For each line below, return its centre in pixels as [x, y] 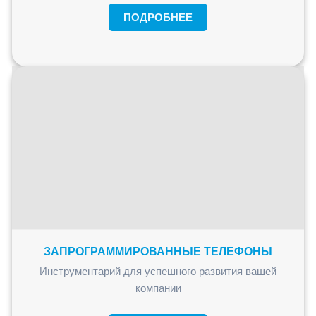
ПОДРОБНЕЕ [158, 18]
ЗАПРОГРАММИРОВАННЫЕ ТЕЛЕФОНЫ [158, 252]
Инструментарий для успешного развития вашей [158, 272]
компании [158, 288]
